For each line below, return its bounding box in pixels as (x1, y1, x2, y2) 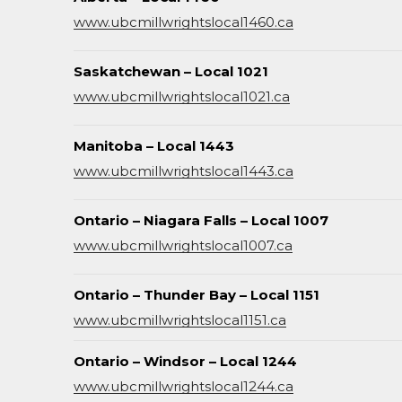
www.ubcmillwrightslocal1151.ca (74, 311, 286, 328)
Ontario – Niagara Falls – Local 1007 (74, 212, 328, 229)
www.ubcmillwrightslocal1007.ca (74, 237, 293, 254)
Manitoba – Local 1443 (74, 137, 234, 154)
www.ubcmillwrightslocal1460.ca (74, 13, 293, 31)
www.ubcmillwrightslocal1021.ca (74, 88, 290, 105)
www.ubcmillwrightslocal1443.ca (74, 162, 293, 179)
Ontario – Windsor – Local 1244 (74, 353, 297, 370)
